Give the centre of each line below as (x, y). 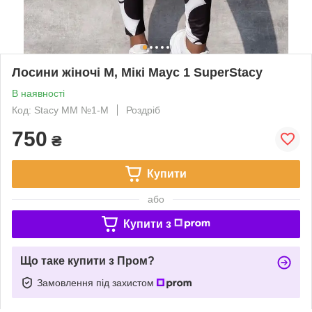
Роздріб (143, 110)
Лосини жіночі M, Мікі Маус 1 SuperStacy (137, 72)
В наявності (38, 93)
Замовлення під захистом (97, 282)
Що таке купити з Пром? (87, 260)
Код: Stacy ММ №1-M (60, 110)
